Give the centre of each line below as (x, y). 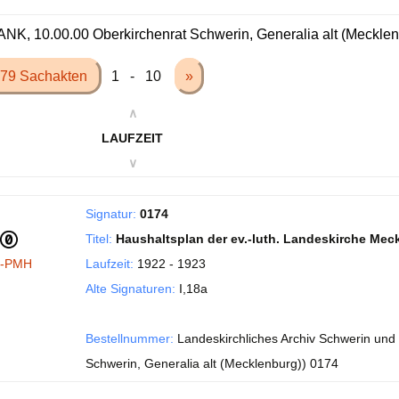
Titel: (99, 239)
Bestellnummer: (130, 338)
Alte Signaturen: (130, 289)
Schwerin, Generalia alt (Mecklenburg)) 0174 (212, 363)
